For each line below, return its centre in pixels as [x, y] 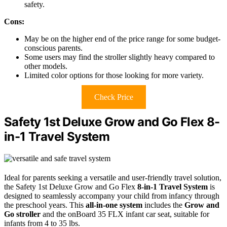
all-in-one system [114, 205]
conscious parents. [53, 48]
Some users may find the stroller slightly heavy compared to [120, 57]
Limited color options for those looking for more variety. [114, 75]
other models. [46, 66]
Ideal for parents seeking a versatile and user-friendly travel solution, [113, 178]
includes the [163, 205]
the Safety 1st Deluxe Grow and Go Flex [71, 187]
